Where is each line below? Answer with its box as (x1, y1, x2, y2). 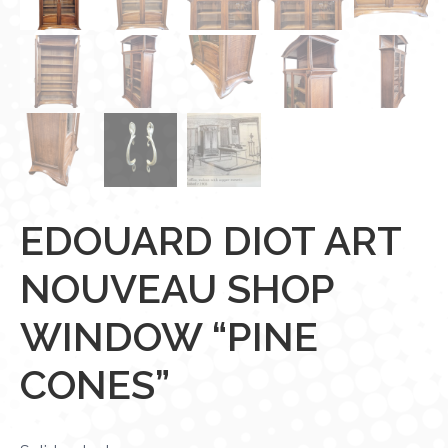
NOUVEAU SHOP (20, 264, 334, 312)
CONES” (20, 360, 170, 408)
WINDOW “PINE (20, 312, 318, 360)
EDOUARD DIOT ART (20, 216, 401, 264)
